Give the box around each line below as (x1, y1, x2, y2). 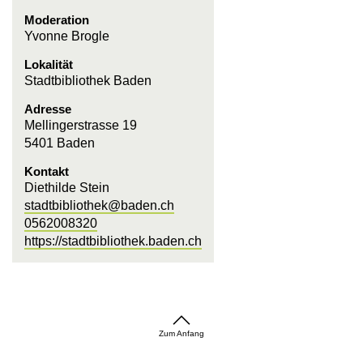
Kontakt (24, 164, 69, 178)
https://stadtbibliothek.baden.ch (24, 234, 202, 248)
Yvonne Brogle (24, 29, 109, 43)
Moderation (24, 13, 89, 27)
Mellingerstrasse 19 (24, 118, 137, 132)
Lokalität (24, 58, 73, 71)
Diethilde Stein (24, 181, 109, 194)
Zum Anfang (159, 329, 204, 338)
